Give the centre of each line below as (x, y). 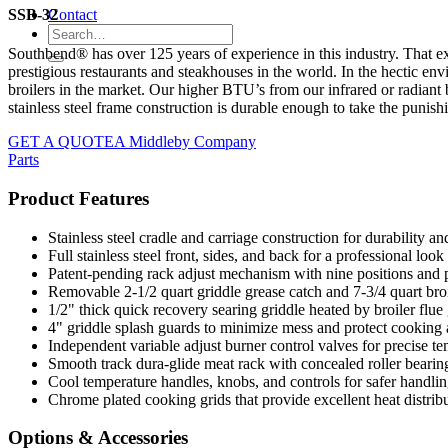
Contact (72, 14)
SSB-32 (33, 14)
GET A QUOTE (61, 142)
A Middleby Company (185, 142)
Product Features (78, 198)
